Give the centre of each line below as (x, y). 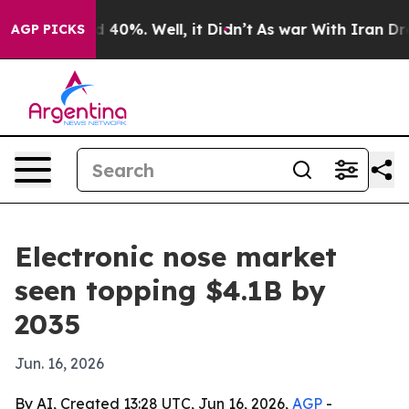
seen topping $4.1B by (170, 290)
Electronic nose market (176, 257)
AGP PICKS (48, 29)
